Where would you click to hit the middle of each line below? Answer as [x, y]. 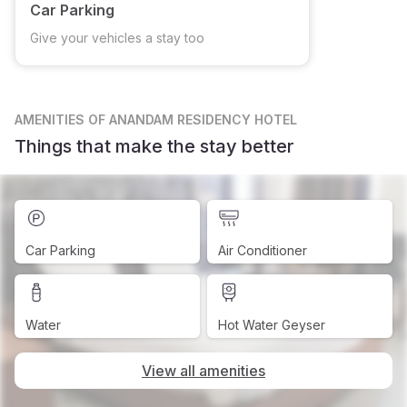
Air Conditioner [263, 250]
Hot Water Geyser [272, 325]
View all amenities [203, 371]
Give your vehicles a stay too [117, 38]
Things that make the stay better [154, 146]
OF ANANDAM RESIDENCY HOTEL [193, 119]
